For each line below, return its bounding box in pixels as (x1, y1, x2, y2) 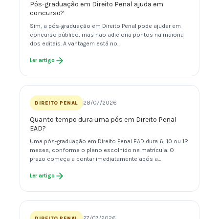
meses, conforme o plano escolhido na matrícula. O (30, 147, 174, 154)
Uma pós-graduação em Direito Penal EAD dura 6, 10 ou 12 (30, 138, 188, 145)
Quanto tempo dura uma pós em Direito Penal (30, 115, 176, 124)
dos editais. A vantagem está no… (30, 40, 121, 47)
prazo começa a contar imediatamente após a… (30, 155, 161, 163)
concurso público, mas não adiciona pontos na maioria (30, 31, 184, 39)
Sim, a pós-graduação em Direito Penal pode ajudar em (30, 22, 181, 30)
